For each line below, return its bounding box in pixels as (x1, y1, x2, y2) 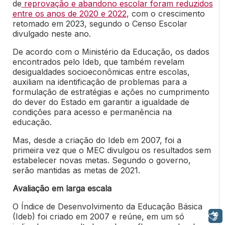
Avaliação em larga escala (12, 183, 111, 194)
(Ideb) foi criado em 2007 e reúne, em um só (12, 211, 184, 222)
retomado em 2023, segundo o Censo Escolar (12, 19, 187, 29)
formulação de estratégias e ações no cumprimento (12, 87, 209, 97)
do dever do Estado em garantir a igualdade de (12, 97, 189, 107)
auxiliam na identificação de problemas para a (12, 77, 187, 87)
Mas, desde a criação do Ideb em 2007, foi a (12, 135, 181, 146)
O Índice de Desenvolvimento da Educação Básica (12, 201, 202, 212)
